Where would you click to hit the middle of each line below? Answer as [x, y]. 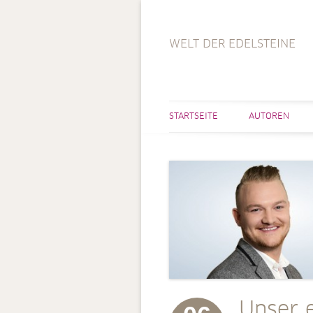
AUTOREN [269, 117]
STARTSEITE [194, 117]
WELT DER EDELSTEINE [232, 44]
